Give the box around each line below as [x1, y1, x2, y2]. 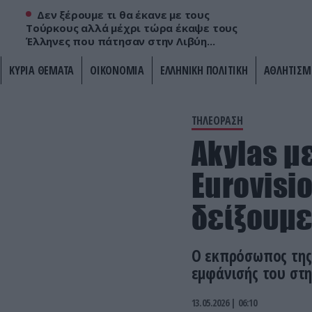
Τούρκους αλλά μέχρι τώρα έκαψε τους [26, 21, 238, 35]
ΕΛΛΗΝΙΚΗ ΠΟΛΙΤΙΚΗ [159, 63, 248, 78]
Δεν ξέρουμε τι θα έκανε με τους [37, 8, 210, 22]
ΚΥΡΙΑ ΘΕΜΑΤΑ [9, 63, 74, 78]
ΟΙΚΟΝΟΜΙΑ [90, 63, 144, 78]
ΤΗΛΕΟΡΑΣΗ [191, 113, 243, 128]
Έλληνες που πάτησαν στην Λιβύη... [26, 34, 215, 48]
